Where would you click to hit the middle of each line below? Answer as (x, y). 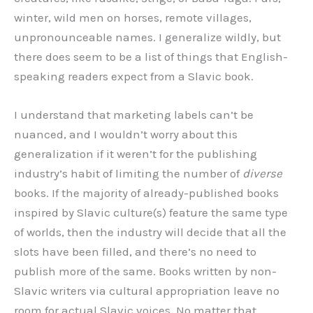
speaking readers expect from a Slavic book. (134, 76)
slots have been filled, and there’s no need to (135, 251)
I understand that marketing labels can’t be (134, 114)
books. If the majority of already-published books (146, 192)
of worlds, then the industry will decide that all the (150, 232)
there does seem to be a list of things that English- (151, 56)
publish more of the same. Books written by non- (145, 271)
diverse (262, 173)
